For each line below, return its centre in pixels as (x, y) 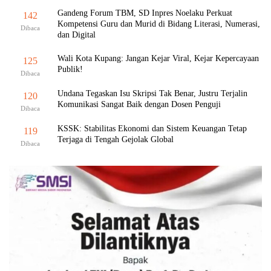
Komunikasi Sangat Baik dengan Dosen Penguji (139, 104)
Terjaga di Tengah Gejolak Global (116, 139)
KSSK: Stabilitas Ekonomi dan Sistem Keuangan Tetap (152, 128)
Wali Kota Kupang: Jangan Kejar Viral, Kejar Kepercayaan (158, 58)
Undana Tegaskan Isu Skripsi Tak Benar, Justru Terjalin (152, 93)
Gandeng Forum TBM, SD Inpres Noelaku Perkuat (145, 13)
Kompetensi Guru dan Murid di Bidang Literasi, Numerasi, (159, 24)
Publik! (70, 69)
